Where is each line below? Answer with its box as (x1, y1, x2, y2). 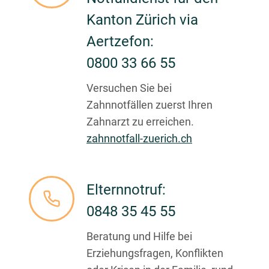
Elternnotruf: (86, 181, 166, 199)
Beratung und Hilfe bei (86, 230, 192, 243)
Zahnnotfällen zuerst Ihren (86, 98, 213, 112)
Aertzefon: (86, 33, 154, 50)
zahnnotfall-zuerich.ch (86, 132, 192, 145)
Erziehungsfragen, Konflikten (86, 247, 223, 260)
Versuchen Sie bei (86, 82, 172, 95)
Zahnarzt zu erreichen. (86, 115, 194, 128)
